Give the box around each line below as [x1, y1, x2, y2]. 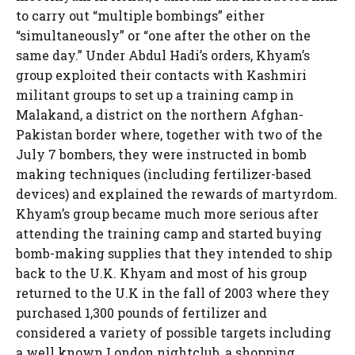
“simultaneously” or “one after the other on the [16, 27, 311, 44]
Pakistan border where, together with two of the [16, 126, 323, 143]
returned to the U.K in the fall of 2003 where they [16, 284, 330, 301]
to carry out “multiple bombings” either [16, 7, 265, 24]
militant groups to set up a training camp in [16, 86, 294, 103]
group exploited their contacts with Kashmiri [16, 67, 307, 83]
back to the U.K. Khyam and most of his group [16, 265, 307, 281]
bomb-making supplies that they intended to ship [16, 245, 332, 261]
